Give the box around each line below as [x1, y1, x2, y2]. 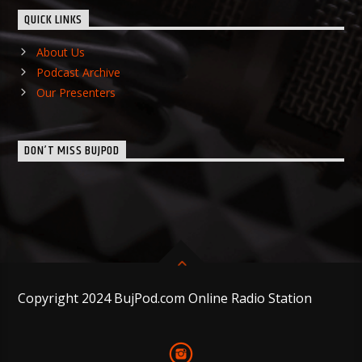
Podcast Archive [36, 64, 120, 80]
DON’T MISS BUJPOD [24, 141, 120, 162]
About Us [36, 44, 85, 60]
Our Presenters [36, 84, 116, 100]
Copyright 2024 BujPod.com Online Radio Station [18, 289, 316, 308]
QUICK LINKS [24, 10, 83, 31]
